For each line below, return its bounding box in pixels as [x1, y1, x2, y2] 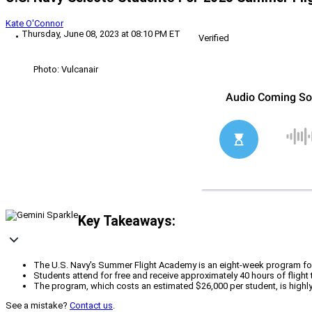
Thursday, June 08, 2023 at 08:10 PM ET [22, 29, 180, 40]
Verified [198, 33, 229, 44]
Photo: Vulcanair [33, 64, 98, 75]
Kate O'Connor [6, 18, 63, 29]
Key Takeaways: [78, 212, 175, 229]
